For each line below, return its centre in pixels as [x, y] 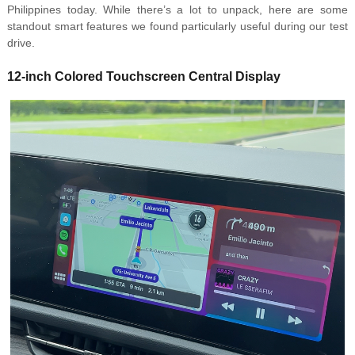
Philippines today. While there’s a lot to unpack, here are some [177, 10]
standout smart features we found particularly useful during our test [177, 27]
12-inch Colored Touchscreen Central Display [143, 76]
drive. [21, 43]
